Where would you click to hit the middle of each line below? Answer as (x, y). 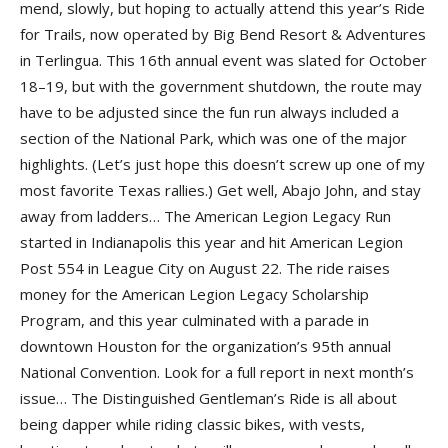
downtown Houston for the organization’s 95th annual (205, 345)
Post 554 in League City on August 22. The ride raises (205, 267)
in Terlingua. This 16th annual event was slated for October (223, 59)
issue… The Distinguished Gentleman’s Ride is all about (208, 397)
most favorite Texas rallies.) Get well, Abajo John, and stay (220, 189)
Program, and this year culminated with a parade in (194, 319)
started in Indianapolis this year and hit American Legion (211, 241)
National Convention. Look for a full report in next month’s (217, 371)
